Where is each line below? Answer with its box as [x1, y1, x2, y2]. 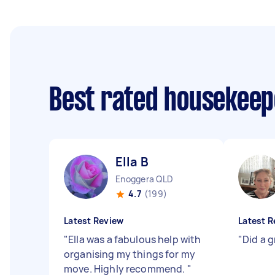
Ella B [115, 153, 149, 170]
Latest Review [64, 215, 124, 227]
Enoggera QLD [115, 173, 173, 185]
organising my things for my [64, 247, 196, 261]
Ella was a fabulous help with [68, 233, 201, 246]
